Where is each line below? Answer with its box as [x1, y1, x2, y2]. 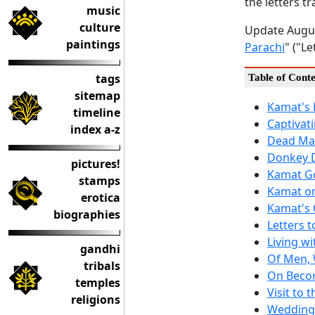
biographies [53, 207, 120, 222]
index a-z [70, 122, 120, 137]
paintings [66, 37, 120, 52]
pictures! [71, 156, 120, 172]
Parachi [245, 39, 285, 55]
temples [75, 275, 120, 290]
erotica [81, 190, 120, 205]
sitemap [75, 88, 120, 103]
